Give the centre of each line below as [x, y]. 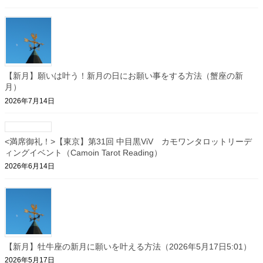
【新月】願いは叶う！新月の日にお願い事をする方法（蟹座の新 [124, 75]
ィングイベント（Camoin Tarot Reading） [83, 152]
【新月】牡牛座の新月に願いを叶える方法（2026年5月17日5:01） [128, 246]
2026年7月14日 [30, 101]
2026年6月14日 [30, 166]
